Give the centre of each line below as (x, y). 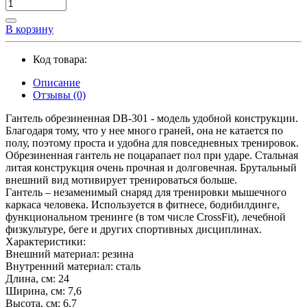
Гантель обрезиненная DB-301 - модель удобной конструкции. (152, 118)
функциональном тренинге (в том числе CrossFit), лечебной (146, 217)
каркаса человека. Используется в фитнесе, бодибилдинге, (143, 204)
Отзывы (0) (59, 95)
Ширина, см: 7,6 (44, 291)
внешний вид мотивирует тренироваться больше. (121, 180)
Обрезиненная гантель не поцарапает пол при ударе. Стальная (152, 155)
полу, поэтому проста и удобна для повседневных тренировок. (152, 143)
